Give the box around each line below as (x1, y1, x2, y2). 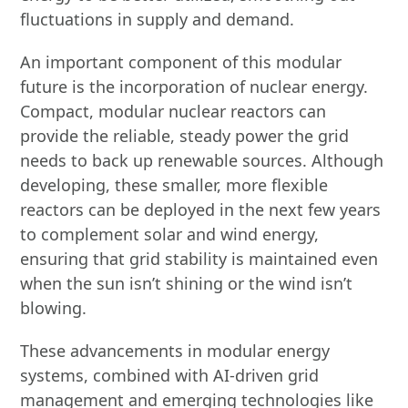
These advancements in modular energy (20, 340, 331, 362)
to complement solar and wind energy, (20, 223, 320, 245)
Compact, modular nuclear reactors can (20, 100, 327, 122)
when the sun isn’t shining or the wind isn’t (20, 272, 353, 294)
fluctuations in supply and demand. (20, 8, 295, 30)
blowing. (20, 297, 87, 319)
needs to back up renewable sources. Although (20, 149, 384, 171)
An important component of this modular (20, 51, 342, 73)
